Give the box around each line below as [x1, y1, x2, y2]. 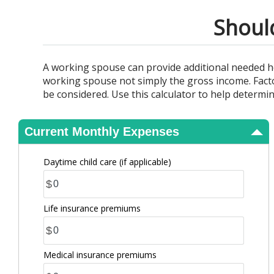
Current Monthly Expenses [24, 125, 179, 138]
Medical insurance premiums [43, 249, 157, 261]
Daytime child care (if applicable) [43, 156, 171, 168]
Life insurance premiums [43, 202, 141, 214]
